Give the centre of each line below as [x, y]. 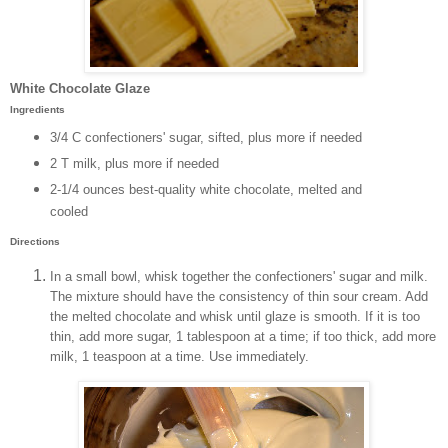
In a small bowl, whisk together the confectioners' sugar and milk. [239, 276]
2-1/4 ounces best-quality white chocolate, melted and [205, 189]
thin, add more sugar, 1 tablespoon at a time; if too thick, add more [243, 336]
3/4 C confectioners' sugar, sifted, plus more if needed [205, 137]
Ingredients [37, 110]
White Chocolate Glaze [80, 89]
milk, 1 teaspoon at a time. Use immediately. [179, 356]
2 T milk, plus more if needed [134, 163]
